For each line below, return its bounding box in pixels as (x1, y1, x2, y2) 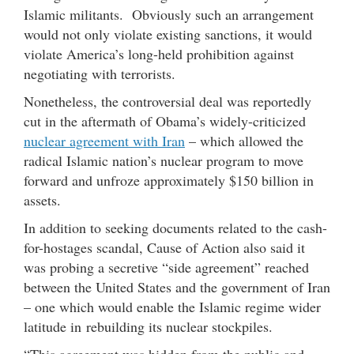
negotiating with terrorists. (24, 63, 175, 83)
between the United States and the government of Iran (24, 277, 330, 296)
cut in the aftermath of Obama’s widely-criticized (24, 111, 306, 130)
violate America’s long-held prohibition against (24, 43, 294, 63)
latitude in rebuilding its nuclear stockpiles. (24, 316, 273, 336)
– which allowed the (185, 130, 303, 150)
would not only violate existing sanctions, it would (24, 24, 312, 43)
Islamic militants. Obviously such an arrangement (24, 4, 314, 24)
